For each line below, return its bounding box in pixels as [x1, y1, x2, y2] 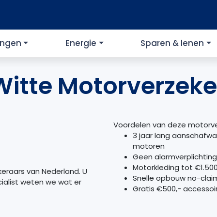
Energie [65, 37, 97, 49]
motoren [133, 141, 165, 152]
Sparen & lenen [140, 37, 204, 49]
